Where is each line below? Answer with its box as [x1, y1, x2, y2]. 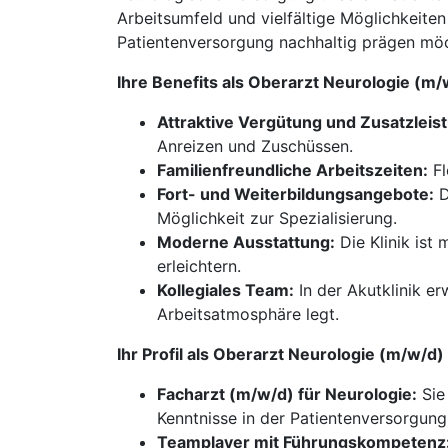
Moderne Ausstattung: [157, 232, 335, 252]
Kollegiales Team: [157, 280, 294, 300]
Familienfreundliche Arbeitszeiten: [157, 160, 428, 180]
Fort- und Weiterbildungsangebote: [157, 184, 434, 204]
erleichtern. [157, 256, 241, 276]
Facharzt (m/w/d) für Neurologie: [157, 384, 417, 404]
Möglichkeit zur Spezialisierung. [157, 208, 397, 228]
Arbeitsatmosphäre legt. [157, 304, 339, 324]
